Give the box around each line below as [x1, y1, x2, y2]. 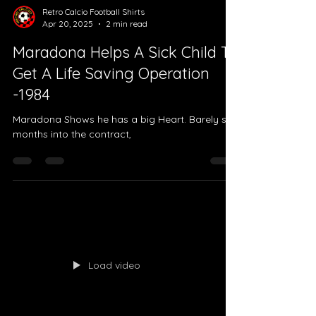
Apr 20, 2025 [42, 97, 93, 109]
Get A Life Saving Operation [13, 142, 209, 163]
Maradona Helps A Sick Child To [13, 121, 237, 142]
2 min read [106, 97, 147, 109]
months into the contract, [13, 207, 131, 220]
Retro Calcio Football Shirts [42, 85, 145, 97]
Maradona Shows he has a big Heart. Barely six [13, 192, 233, 205]
